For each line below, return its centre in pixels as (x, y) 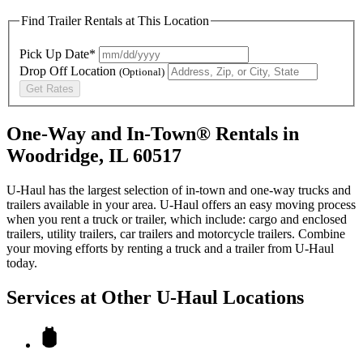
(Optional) (142, 71)
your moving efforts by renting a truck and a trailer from (151, 248)
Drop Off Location (69, 70)
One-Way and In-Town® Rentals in (153, 133)
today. (22, 263)
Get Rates (50, 88)
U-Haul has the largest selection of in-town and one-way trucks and (179, 190)
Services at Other (81, 297)
